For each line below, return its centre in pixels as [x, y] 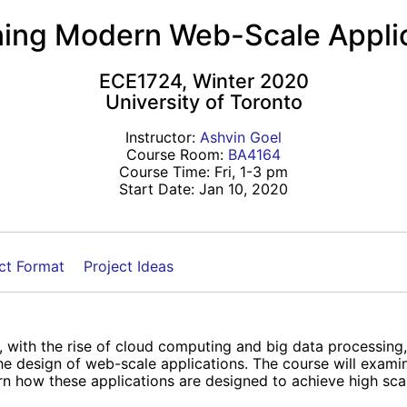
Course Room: [177, 154]
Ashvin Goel [241, 137]
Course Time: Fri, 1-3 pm [203, 171]
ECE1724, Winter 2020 [203, 80]
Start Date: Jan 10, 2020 [203, 189]
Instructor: [163, 137]
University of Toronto [203, 101]
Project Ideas [129, 266]
